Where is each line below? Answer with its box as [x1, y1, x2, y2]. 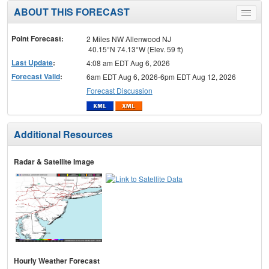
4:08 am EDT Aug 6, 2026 [86, 58, 170, 68]
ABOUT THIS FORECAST [14, 5, 130, 19]
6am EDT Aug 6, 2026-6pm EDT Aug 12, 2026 [86, 71, 236, 82]
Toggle [246, 10, 268, 20]
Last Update [11, 57, 53, 68]
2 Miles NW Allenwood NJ [86, 34, 171, 44]
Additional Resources [14, 127, 113, 141]
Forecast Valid [11, 71, 60, 82]
